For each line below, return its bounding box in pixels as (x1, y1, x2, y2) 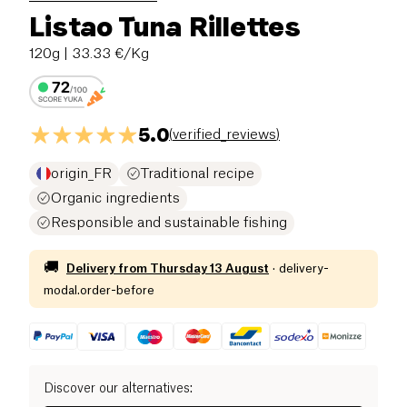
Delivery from (66, 262, 147, 274)
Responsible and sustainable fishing (51, 215, 287, 230)
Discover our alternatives (44, 382, 190, 396)
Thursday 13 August (150, 262, 269, 274)
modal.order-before (44, 283, 154, 296)
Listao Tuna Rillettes (29, 9, 301, 43)
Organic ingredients (51, 191, 180, 205)
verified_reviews (173, 127, 276, 142)
